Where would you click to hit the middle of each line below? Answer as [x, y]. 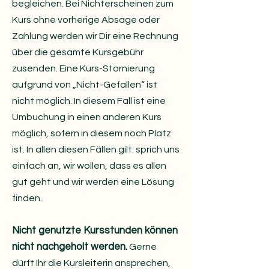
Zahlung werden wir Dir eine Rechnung [95, 36]
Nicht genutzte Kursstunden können [95, 231]
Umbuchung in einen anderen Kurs [87, 117]
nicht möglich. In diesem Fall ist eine [89, 101]
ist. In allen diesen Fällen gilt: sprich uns [96, 150]
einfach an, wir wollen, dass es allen [89, 166]
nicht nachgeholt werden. [70, 247]
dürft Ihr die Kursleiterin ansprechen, [91, 263]
